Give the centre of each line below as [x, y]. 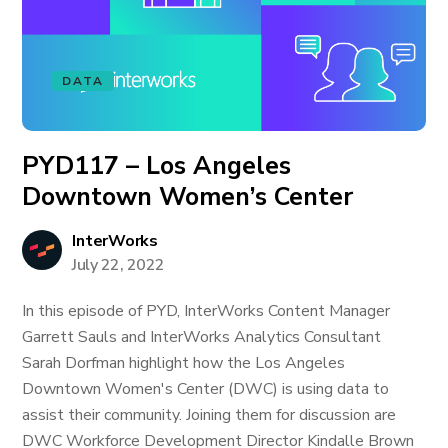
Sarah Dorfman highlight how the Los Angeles [184, 363]
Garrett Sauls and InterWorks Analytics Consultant [202, 337]
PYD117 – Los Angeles [157, 166]
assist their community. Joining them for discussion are [209, 415]
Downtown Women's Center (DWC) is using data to [206, 389]
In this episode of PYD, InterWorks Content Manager [206, 311]
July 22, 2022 [118, 265]
